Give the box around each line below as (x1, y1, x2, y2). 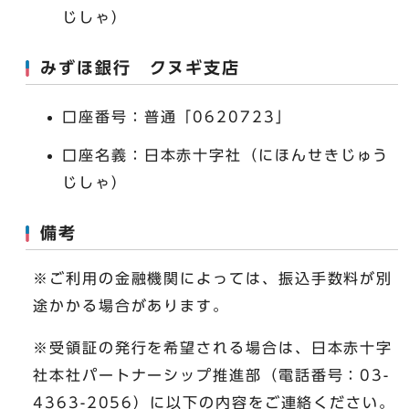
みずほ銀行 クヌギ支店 (40, 60, 241, 77)
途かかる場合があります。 (33, 299, 230, 314)
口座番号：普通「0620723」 (62, 110, 292, 125)
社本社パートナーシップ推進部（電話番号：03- (33, 368, 391, 383)
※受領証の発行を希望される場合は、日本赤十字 (33, 341, 393, 356)
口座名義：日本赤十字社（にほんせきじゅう (62, 148, 390, 163)
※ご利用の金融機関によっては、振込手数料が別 (33, 271, 393, 287)
